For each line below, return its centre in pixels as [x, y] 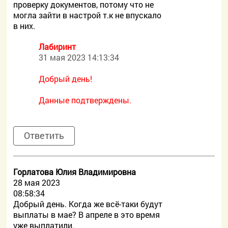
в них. [24, 26]
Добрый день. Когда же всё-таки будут [88, 204]
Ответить [44, 135]
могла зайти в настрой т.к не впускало [88, 15]
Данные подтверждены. [85, 100]
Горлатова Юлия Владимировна [75, 172]
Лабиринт [58, 47]
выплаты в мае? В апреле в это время [87, 215]
